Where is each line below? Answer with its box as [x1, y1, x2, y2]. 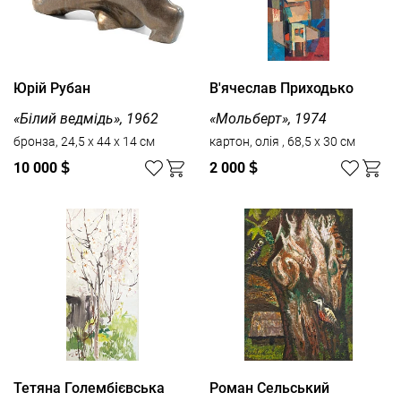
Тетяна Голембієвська [13, 380, 165, 397]
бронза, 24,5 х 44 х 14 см [13, 134, 155, 149]
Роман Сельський [209, 380, 329, 397]
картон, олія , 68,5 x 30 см [282, 134, 355, 149]
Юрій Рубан [13, 79, 90, 97]
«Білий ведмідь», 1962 [13, 110, 158, 128]
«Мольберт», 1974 [209, 110, 327, 128]
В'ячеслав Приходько [209, 79, 354, 97]
